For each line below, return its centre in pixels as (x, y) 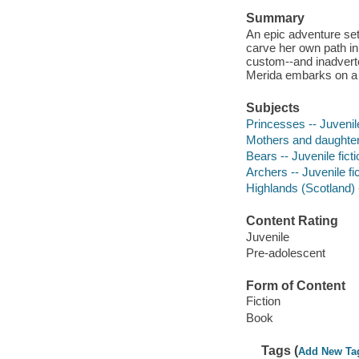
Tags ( (280, 350)
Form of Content (295, 285)
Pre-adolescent (285, 252)
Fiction (263, 301)
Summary (275, 18)
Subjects (272, 108)
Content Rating (292, 221)
